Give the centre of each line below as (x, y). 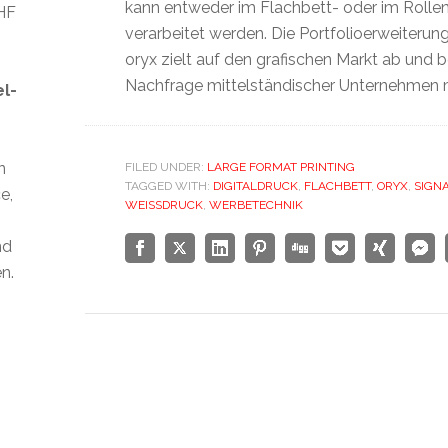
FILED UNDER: (165, 167)
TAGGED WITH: (168, 186)
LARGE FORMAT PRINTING (280, 167)
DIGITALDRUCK (255, 186)
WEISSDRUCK (163, 205)
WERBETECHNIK (255, 205)
